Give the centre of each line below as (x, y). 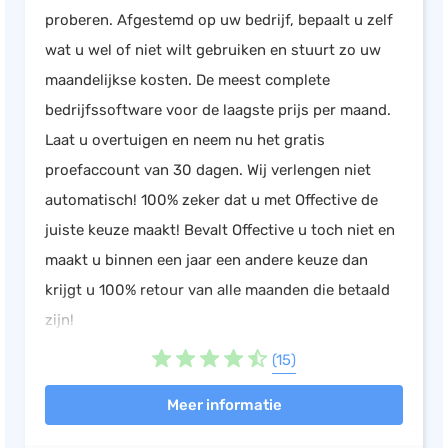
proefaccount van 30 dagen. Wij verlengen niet (208, 170)
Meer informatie (224, 405)
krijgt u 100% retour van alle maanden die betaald (217, 290)
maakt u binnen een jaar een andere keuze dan (206, 260)
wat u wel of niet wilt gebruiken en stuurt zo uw (213, 50)
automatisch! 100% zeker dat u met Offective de (211, 200)
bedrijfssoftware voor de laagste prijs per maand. (218, 110)
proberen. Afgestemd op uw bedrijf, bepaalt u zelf (219, 20)
